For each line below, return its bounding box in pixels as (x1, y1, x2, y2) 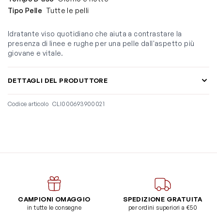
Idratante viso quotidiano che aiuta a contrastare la (8, 30, 182, 38)
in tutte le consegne (27, 203, 81, 211)
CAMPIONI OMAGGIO (18, 195, 91, 203)
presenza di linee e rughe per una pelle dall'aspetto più (8, 39, 195, 48)
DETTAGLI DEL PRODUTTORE (8, 76, 108, 84)
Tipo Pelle (8, 6, 42, 15)
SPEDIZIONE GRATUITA (123, 195, 202, 203)
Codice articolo (8, 100, 48, 108)
